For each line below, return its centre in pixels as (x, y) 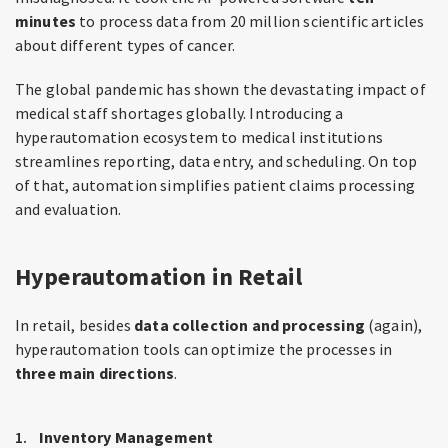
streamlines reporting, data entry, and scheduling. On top (216, 161)
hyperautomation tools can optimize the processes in (204, 349)
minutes (46, 21)
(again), (393, 325)
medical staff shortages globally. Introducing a (179, 113)
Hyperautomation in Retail (158, 276)
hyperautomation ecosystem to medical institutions (199, 137)
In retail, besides (75, 325)
